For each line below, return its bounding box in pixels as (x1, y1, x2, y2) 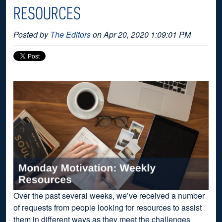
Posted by (13, 29, 50, 40)
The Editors (50, 29, 91, 40)
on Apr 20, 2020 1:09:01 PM (91, 29, 191, 40)
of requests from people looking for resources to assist (13, 201, 202, 213)
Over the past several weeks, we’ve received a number (13, 189, 205, 201)
